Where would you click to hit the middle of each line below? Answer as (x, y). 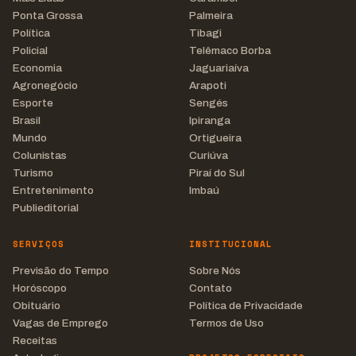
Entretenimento (53, 190)
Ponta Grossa (48, 15)
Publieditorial (46, 208)
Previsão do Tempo (61, 271)
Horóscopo (40, 288)
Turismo (33, 173)
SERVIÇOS (39, 244)
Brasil (27, 120)
